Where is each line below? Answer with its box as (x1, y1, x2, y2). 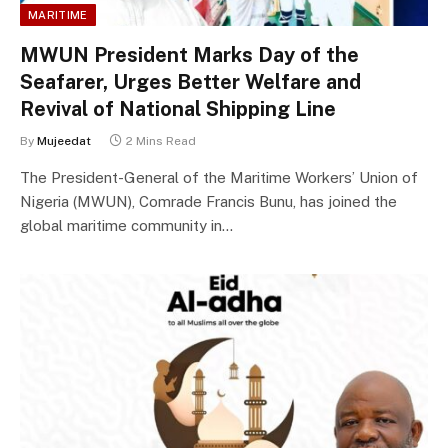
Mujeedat (37, 134, 91, 149)
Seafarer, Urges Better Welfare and (20, 70, 361, 95)
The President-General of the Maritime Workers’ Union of (20, 169, 418, 187)
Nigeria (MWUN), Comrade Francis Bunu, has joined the (20, 193, 397, 211)
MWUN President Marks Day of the (20, 43, 359, 68)
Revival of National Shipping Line (20, 97, 336, 122)
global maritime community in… (20, 217, 233, 235)
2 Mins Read (126, 134, 196, 149)
